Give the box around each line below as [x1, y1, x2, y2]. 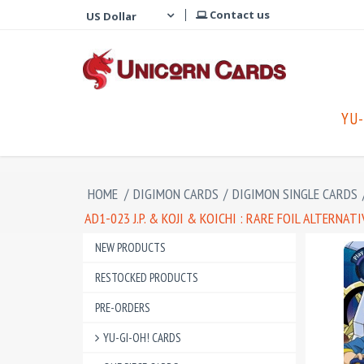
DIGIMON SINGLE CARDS [232, 184, 357, 203]
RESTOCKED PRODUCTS [95, 270, 198, 285]
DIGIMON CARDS [133, 184, 219, 203]
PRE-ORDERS [95, 300, 150, 315]
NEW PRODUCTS [95, 240, 166, 255]
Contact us [207, 7, 270, 22]
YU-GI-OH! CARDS [103, 330, 181, 345]
